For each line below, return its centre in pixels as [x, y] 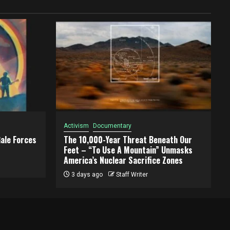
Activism [76, 126]
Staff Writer [132, 175]
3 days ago [86, 175]
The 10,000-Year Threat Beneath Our [128, 140]
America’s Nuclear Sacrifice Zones [123, 160]
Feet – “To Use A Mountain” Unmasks [128, 150]
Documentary [112, 126]
